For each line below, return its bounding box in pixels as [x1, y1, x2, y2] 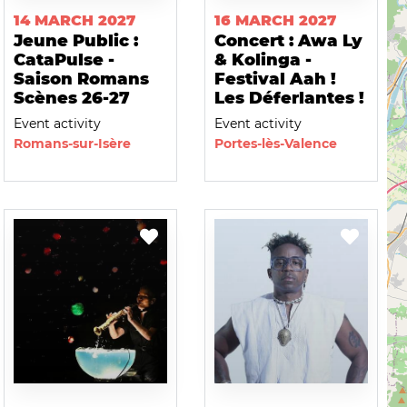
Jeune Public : [13, 31, 138, 52]
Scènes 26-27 [13, 88, 130, 109]
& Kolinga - [213, 50, 312, 71]
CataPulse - [13, 50, 114, 71]
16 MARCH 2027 [213, 12, 336, 30]
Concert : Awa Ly [213, 31, 362, 52]
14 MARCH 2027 [13, 12, 135, 30]
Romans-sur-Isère [13, 135, 131, 153]
